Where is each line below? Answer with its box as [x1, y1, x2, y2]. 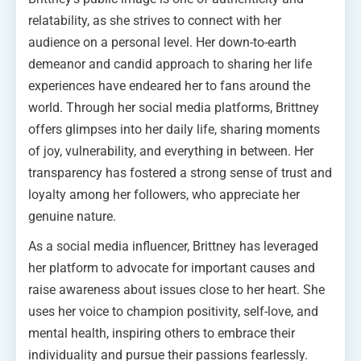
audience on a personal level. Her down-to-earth [28, 34, 297, 50]
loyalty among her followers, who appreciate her [28, 186, 300, 202]
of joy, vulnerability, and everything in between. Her [28, 143, 313, 159]
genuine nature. [28, 208, 116, 224]
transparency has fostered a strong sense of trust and [28, 164, 332, 180]
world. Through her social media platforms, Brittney [28, 99, 319, 115]
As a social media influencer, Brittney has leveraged [28, 238, 318, 254]
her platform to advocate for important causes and [28, 259, 315, 276]
